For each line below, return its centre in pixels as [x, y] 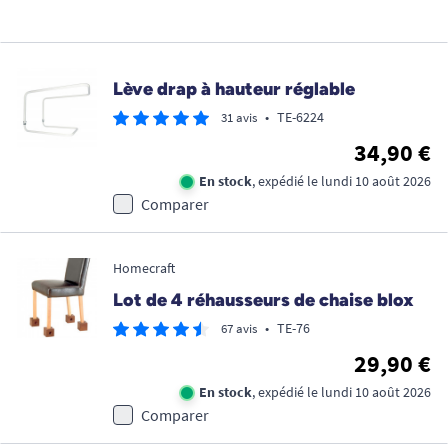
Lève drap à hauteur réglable [234, 89]
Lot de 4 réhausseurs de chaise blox [263, 300]
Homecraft [144, 268]
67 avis [239, 329]
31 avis [239, 118]
